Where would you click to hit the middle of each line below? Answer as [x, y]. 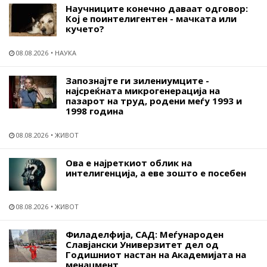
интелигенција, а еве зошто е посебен [156, 173]
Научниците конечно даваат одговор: [157, 8]
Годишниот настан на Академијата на [156, 254]
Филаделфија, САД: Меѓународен [145, 234]
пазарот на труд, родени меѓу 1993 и [154, 100]
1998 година [94, 111]
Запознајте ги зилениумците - [137, 80]
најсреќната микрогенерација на [143, 90]
